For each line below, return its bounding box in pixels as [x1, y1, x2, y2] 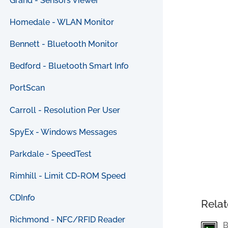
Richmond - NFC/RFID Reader [10, 215, 126, 225]
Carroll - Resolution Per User [10, 105, 121, 115]
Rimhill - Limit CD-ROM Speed [10, 171, 126, 181]
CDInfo [10, 193, 36, 203]
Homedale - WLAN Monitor [10, 17, 115, 27]
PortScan [10, 83, 45, 93]
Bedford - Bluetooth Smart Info [10, 61, 129, 71]
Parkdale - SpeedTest [10, 149, 92, 159]
